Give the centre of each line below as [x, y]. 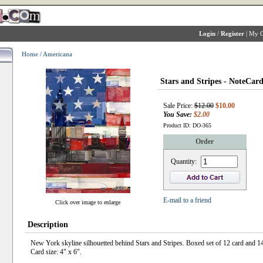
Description [48, 225]
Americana [57, 54]
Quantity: [184, 161]
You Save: [178, 114]
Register [232, 33]
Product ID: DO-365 [187, 125]
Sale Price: [178, 105]
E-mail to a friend [187, 200]
